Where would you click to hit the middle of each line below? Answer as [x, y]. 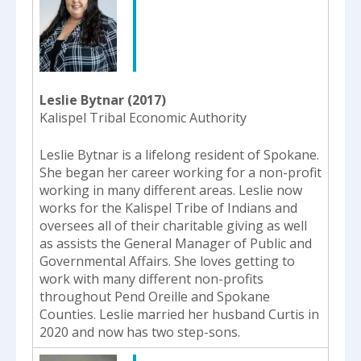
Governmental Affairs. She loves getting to [167, 261]
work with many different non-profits [151, 278]
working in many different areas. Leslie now [171, 190]
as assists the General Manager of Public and [176, 243]
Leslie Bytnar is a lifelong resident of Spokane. [179, 154]
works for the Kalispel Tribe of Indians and [168, 207]
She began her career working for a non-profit [180, 172]
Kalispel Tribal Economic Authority [143, 117]
